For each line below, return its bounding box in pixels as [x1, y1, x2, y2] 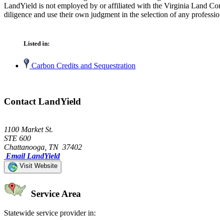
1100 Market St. [4, 125, 53, 134]
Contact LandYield [4, 96, 81, 107]
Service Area [28, 189, 81, 199]
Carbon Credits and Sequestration [29, 61, 136, 70]
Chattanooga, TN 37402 [4, 142, 82, 151]
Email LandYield [6, 151, 60, 160]
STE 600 [4, 134, 31, 142]
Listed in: [24, 40, 50, 48]
